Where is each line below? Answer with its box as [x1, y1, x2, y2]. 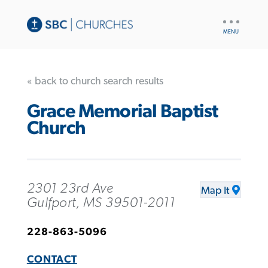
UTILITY [220, 14, 249, 22]
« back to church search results [26, 75, 163, 87]
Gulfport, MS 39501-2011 [26, 195, 175, 210]
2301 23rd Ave [26, 181, 114, 196]
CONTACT [26, 254, 77, 265]
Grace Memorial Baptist [26, 102, 218, 121]
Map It [201, 185, 230, 196]
